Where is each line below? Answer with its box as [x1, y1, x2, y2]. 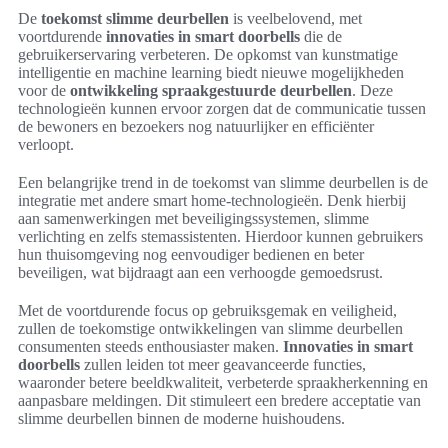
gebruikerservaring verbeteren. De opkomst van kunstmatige [18, 45, 398, 63]
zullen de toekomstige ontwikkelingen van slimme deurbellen [18, 319, 403, 337]
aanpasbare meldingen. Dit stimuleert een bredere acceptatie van [18, 391, 421, 409]
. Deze [352, 81, 393, 99]
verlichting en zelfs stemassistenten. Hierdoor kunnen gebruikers [18, 227, 423, 245]
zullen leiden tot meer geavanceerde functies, [80, 355, 366, 373]
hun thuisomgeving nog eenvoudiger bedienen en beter [18, 245, 364, 263]
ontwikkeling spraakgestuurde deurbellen [70, 81, 352, 99]
